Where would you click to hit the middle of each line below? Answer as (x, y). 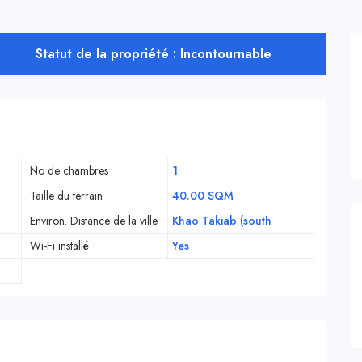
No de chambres (69, 171)
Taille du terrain (66, 196)
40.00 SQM (202, 196)
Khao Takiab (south (221, 221)
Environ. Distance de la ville (94, 221)
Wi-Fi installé (59, 246)
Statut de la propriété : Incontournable (154, 54)
